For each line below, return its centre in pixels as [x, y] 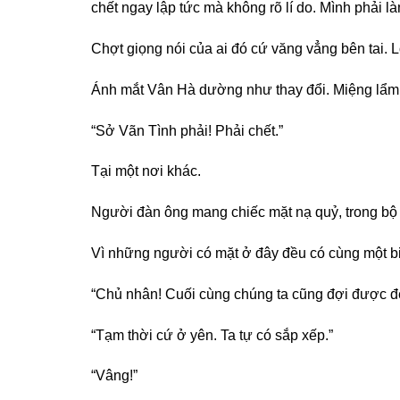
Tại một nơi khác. [146, 171]
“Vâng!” [114, 376]
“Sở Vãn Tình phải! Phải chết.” [187, 130]
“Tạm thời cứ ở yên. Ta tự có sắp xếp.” [212, 335]
